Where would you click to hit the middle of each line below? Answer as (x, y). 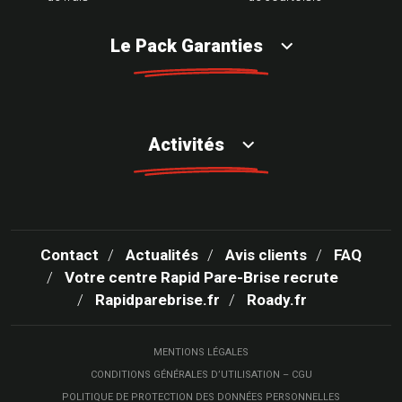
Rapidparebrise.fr (157, 300)
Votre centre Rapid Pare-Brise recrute (201, 278)
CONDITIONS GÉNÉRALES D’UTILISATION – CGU (201, 375)
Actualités (162, 255)
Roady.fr (277, 300)
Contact (70, 255)
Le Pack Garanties (186, 46)
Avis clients (266, 255)
